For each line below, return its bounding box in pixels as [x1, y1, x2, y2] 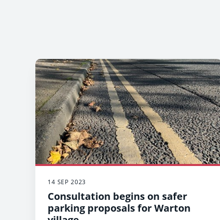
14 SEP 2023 [48, 177, 86, 186]
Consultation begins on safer [48, 189, 187, 203]
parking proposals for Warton [48, 201, 191, 215]
